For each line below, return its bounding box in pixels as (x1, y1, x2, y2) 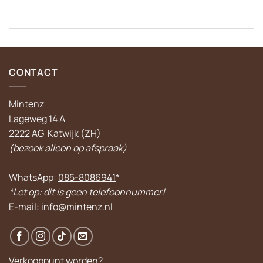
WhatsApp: (9, 171, 58, 184)
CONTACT (9, 65, 58, 79)
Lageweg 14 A (9, 112, 65, 126)
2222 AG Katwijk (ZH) (9, 127, 101, 140)
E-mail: (9, 200, 41, 214)
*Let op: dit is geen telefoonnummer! (9, 186, 165, 199)
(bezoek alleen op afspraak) (9, 141, 127, 155)
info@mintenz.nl (41, 200, 113, 214)
